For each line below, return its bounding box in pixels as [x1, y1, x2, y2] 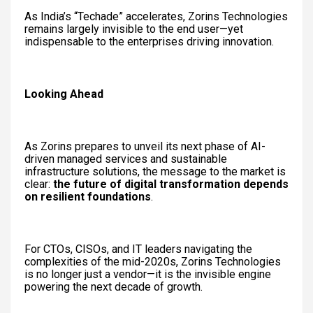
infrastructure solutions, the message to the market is [24, 164, 286, 178]
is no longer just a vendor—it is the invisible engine [24, 267, 271, 281]
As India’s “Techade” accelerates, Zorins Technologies [24, 9, 288, 23]
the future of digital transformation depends [53, 177, 289, 191]
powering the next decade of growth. [24, 279, 203, 293]
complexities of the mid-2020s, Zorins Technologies [24, 254, 281, 268]
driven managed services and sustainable [24, 152, 227, 166]
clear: [24, 177, 53, 191]
